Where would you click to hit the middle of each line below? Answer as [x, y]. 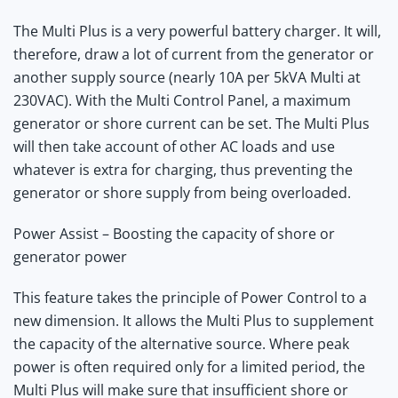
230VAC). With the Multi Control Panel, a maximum [182, 100]
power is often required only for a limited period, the [189, 366]
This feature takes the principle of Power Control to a [190, 297]
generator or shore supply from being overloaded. [182, 192]
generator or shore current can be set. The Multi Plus [191, 123]
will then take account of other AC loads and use [174, 146]
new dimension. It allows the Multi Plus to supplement [194, 320]
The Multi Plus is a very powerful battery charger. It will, [197, 31]
